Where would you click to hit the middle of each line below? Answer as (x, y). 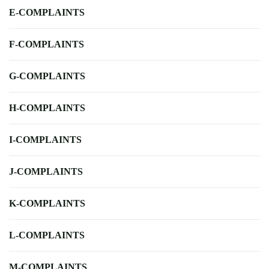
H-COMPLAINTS (47, 108)
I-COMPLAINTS (45, 140)
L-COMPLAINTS (47, 235)
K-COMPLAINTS (47, 204)
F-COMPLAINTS (47, 44)
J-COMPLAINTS (46, 172)
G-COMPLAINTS (47, 76)
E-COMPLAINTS (47, 13)
